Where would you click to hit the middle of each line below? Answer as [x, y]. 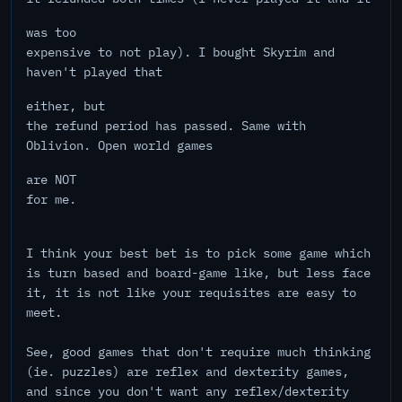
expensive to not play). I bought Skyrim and [180, 52]
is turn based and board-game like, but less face [198, 273]
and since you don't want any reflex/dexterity [188, 391]
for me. [51, 199]
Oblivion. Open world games [119, 145]
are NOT [51, 179]
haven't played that [94, 72]
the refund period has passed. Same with [166, 126]
